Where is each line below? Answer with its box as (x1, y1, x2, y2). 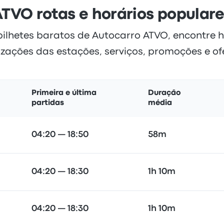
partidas (31, 99, 64, 106)
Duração (148, 89, 181, 96)
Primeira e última (31, 89, 96, 96)
